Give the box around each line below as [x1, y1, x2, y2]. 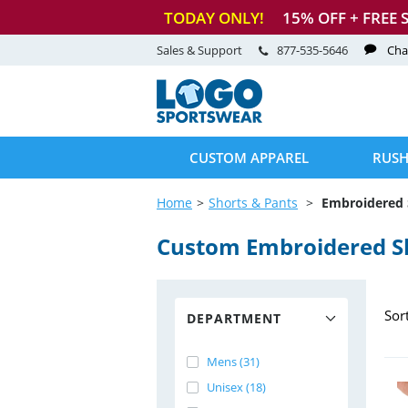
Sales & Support [157, 42, 245, 58]
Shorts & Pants [209, 194, 298, 211]
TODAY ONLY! [164, 6, 264, 28]
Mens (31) [207, 353, 260, 370]
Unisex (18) [207, 379, 266, 395]
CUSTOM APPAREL [189, 148, 309, 167]
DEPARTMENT [187, 310, 281, 327]
